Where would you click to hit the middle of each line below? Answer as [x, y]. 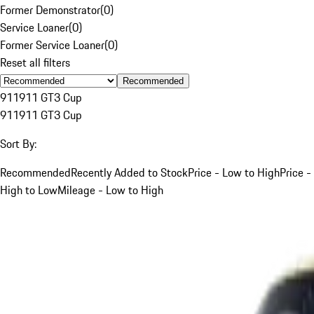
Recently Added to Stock [129, 172]
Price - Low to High [234, 172]
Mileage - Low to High [110, 190]
